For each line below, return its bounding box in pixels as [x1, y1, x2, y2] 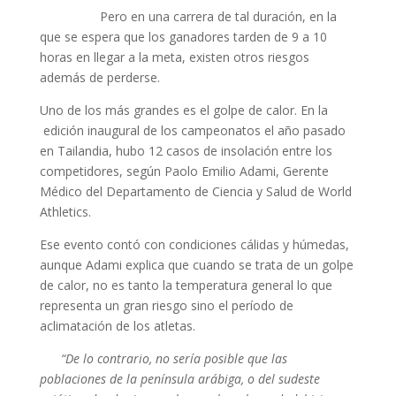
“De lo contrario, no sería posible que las [60, 350, 287, 367]
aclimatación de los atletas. [39, 317, 195, 334]
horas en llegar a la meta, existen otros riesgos [39, 49, 309, 65]
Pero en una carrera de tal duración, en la [39, 8, 337, 25]
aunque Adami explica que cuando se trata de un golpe [39, 256, 354, 273]
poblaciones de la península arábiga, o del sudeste [39, 370, 320, 387]
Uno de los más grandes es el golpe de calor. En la [39, 102, 328, 118]
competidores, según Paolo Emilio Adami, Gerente [39, 163, 329, 179]
